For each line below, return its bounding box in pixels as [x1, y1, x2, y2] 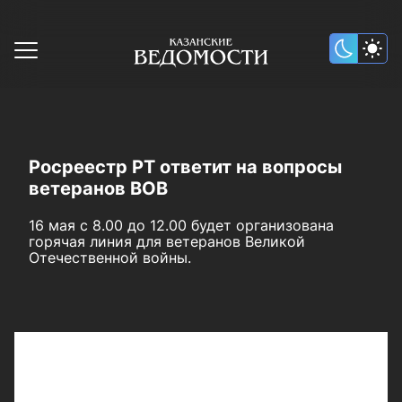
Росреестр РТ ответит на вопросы [29, 156, 342, 178]
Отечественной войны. [29, 249, 191, 267]
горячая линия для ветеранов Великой [29, 232, 305, 250]
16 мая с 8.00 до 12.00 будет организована [29, 216, 334, 234]
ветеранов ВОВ [29, 178, 168, 199]
